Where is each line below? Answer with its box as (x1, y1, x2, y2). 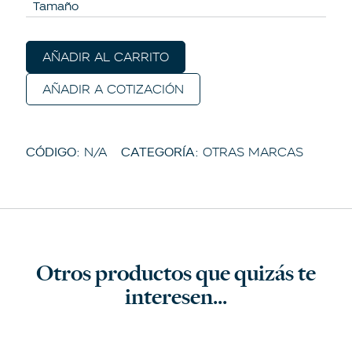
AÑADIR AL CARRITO (42, 49, 169, 64)
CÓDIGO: (25, 144, 84, 159)
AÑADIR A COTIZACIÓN (42, 81, 184, 97)
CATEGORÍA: (120, 144, 199, 159)
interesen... (125, 281, 227, 313)
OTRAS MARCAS (202, 144, 303, 159)
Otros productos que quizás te (36, 258, 316, 289)
